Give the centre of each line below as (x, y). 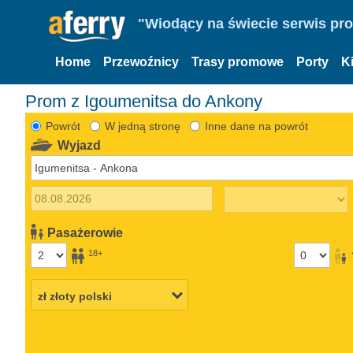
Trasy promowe (238, 62)
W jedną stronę (142, 126)
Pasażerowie (85, 232)
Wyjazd (80, 145)
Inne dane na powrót (256, 126)
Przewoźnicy (141, 62)
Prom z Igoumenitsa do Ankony (144, 101)
